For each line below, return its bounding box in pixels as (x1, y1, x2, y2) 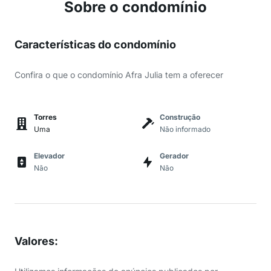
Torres (34, 113, 57, 122)
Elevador (34, 151, 65, 160)
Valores (15, 235, 54, 247)
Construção (160, 113, 200, 122)
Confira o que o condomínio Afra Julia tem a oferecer (15, 70, 223, 80)
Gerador (160, 151, 189, 160)
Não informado (160, 125, 211, 134)
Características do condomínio (15, 38, 176, 51)
